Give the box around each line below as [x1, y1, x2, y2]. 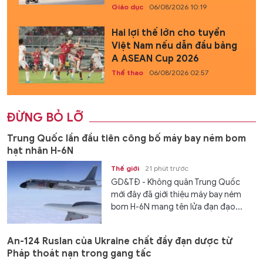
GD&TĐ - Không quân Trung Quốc [111, 177, 241, 187]
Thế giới [111, 163, 140, 173]
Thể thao [111, 68, 143, 77]
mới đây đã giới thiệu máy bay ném [111, 189, 242, 200]
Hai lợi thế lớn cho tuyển [111, 26, 225, 39]
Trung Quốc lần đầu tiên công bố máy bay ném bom [7, 132, 246, 144]
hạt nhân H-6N [7, 144, 73, 157]
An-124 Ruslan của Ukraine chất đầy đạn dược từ [7, 235, 232, 248]
